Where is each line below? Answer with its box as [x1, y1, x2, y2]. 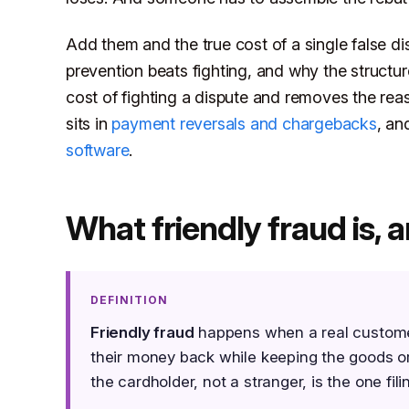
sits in [66, 114, 112, 134]
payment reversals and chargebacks [111, 114, 377, 134]
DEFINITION [90, 293, 168, 308]
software [66, 141, 130, 161]
